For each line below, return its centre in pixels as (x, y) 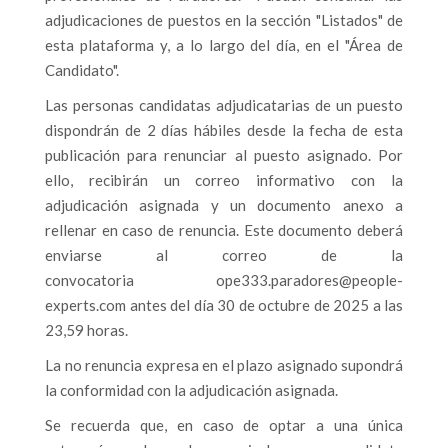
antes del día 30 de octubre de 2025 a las (264, 305)
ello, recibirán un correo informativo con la (224, 180)
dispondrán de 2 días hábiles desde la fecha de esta (224, 130)
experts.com (85, 305)
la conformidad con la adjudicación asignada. (191, 390)
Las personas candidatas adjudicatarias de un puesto (224, 105)
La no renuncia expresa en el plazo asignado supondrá (224, 365)
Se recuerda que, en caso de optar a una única (224, 425)
